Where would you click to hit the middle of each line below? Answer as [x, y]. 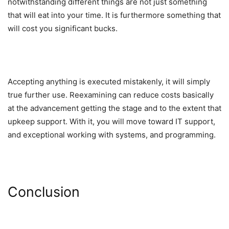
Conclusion [44, 192]
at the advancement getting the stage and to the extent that [114, 108]
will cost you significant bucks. [63, 29]
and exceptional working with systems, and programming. [112, 135]
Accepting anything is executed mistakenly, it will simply [109, 82]
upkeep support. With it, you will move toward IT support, [111, 122]
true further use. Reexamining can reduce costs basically [111, 95]
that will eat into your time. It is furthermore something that [114, 15]
